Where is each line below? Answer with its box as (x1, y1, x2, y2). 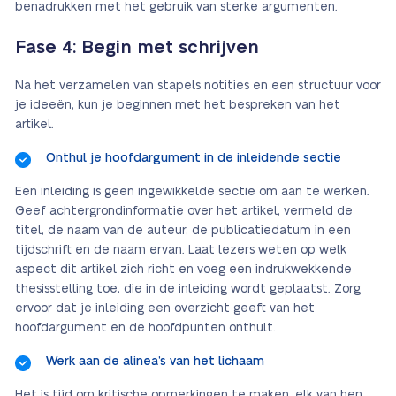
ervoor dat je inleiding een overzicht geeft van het (15, 302, 315, 315)
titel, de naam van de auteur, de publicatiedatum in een (15, 225, 351, 237)
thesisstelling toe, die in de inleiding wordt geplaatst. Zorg (15, 283, 361, 295)
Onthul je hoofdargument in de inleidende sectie (46, 152, 341, 164)
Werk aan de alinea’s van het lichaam (46, 355, 264, 368)
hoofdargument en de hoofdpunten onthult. (15, 322, 276, 334)
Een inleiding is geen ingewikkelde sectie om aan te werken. (15, 186, 369, 198)
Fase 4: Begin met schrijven (15, 39, 259, 57)
